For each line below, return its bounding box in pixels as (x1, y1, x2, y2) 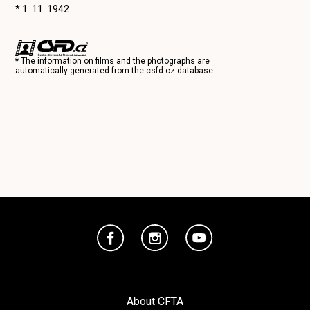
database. (175, 66, 216, 76)
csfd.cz (146, 66, 176, 76)
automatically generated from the (15, 66, 147, 76)
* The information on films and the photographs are (15, 56, 210, 66)
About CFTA (127, 295, 183, 309)
